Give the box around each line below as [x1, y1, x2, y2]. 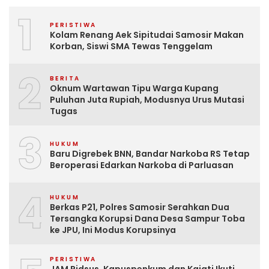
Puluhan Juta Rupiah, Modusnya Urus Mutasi [50, 94, 244, 106]
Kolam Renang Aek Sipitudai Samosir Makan [50, 28, 244, 41]
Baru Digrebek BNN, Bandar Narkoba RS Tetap [50, 147, 250, 160]
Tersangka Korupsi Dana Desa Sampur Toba [50, 213, 245, 225]
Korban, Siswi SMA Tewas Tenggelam [50, 40, 213, 52]
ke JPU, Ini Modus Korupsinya [50, 224, 176, 236]
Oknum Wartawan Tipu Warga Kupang [50, 82, 219, 94]
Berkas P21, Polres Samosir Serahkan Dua [50, 201, 229, 213]
